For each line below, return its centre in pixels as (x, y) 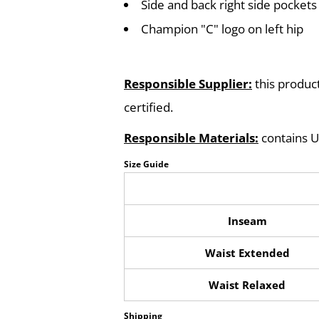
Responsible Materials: (191, 138)
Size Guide (146, 164)
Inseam (247, 221)
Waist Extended (247, 253)
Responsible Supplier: (188, 84)
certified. (148, 107)
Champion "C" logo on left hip (222, 29)
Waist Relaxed (247, 285)
